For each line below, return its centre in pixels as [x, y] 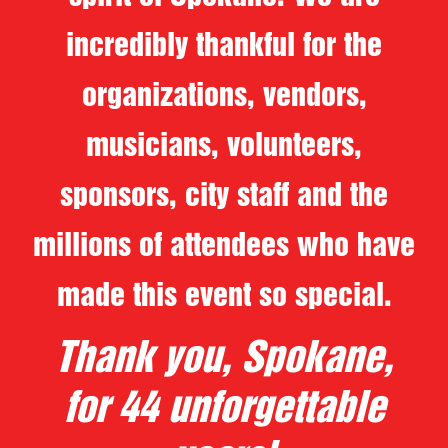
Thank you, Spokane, [224, 360]
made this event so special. [224, 297]
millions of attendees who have [224, 247]
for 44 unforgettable [224, 410]
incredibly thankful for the [224, 47]
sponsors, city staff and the [224, 197]
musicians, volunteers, [224, 147]
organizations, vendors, [224, 97]
